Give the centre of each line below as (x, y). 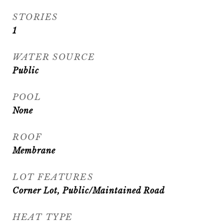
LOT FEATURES (53, 177)
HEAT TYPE (43, 217)
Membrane (34, 150)
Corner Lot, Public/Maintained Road (89, 190)
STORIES (35, 17)
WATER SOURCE (54, 57)
